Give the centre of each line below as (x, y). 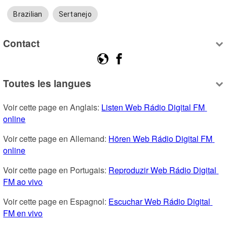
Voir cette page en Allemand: (56, 139)
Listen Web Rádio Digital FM (153, 107)
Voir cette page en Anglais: (52, 107)
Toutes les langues (47, 83)
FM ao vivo (23, 182)
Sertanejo (75, 14)
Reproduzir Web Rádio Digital (163, 170)
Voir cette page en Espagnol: (56, 202)
